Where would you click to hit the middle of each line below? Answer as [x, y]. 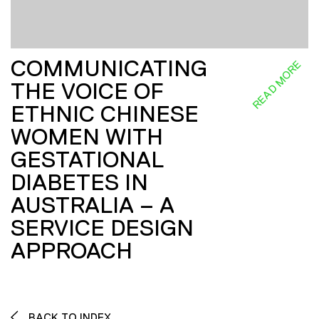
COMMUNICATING [109, 69]
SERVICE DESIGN [102, 228]
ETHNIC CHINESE [105, 114]
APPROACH [72, 251]
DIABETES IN [79, 183]
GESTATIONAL [87, 160]
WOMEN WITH [87, 137]
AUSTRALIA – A [93, 205]
